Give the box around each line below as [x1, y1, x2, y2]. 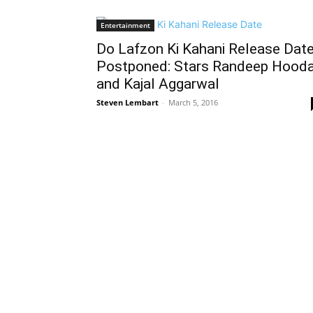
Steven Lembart [96, 97, 159, 108]
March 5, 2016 [168, 97, 218, 108]
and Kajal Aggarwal [96, 75, 219, 92]
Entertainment [101, 20, 150, 30]
